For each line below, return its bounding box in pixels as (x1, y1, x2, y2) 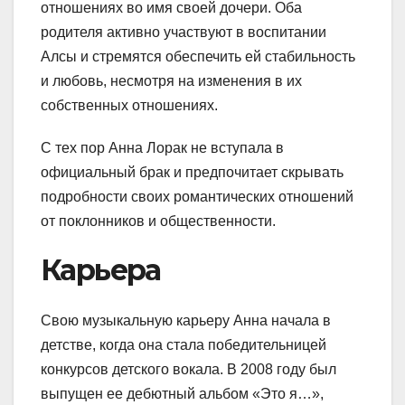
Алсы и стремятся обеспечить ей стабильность (41, 48, 355, 64)
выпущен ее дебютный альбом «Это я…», (41, 386, 324, 402)
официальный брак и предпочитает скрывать (41, 164, 344, 180)
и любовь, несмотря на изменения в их (41, 72, 302, 89)
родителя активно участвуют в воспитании (41, 24, 326, 40)
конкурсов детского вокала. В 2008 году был (41, 362, 336, 378)
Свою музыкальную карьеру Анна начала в (41, 313, 331, 329)
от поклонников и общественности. (41, 212, 276, 229)
